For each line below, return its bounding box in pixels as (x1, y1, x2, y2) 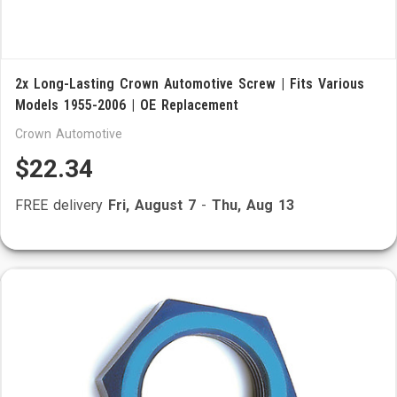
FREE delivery (15, 197, 108, 214)
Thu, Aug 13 (212, 197, 294, 214)
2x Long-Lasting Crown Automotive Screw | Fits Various (15, 75, 364, 92)
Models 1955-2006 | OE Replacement (15, 97, 238, 113)
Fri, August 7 (108, 197, 196, 214)
